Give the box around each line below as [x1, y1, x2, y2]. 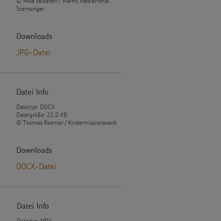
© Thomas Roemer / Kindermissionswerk [16, 119, 117, 126]
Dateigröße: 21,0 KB [16, 111, 68, 118]
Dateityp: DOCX [16, 103, 55, 110]
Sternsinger [16, 5, 45, 12]
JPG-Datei [16, 47, 50, 57]
